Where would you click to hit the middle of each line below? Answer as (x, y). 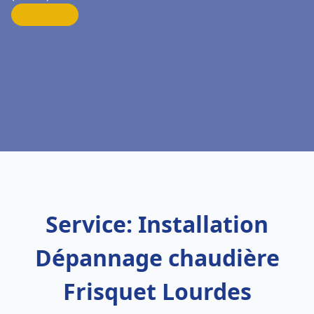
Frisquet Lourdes (157, 291)
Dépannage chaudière (157, 258)
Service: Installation (157, 224)
